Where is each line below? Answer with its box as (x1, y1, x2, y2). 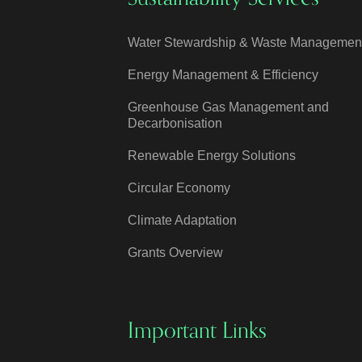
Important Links (128, 312, 267, 348)
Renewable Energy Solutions (128, 148, 297, 162)
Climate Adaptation (128, 213, 238, 227)
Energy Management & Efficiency (128, 67, 319, 82)
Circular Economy (128, 180, 231, 195)
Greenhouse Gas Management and (128, 99, 330, 114)
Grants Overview (128, 245, 224, 259)
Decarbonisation (128, 116, 223, 130)
